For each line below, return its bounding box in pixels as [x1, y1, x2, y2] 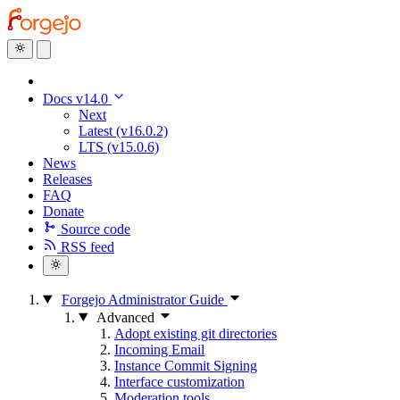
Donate [43, 204, 84, 220]
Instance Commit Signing [114, 357, 257, 373]
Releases [43, 171, 92, 187]
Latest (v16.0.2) [79, 123, 168, 139]
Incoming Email [114, 341, 204, 357]
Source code [61, 221, 130, 237]
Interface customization [114, 373, 245, 389]
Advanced [96, 309, 154, 325]
